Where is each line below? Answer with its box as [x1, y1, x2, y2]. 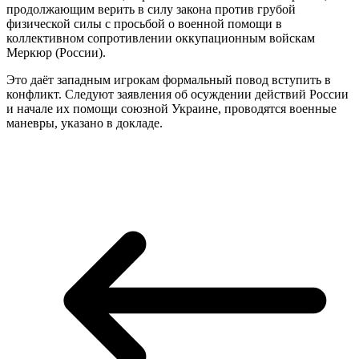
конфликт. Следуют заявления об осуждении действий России [6, 87, 349, 102]
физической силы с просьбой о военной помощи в [6, 17, 282, 31]
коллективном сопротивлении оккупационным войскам [6, 31, 315, 46]
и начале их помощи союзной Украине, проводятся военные [6, 102, 337, 116]
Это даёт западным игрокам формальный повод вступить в [6, 73, 331, 87]
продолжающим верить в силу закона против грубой [6, 2, 296, 17]
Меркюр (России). [6, 46, 106, 60]
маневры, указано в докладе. [6, 116, 163, 131]
